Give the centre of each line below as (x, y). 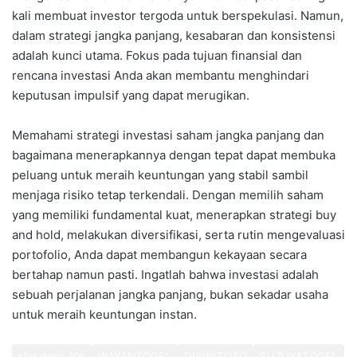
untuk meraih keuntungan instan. (104, 314)
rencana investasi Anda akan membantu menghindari (161, 75)
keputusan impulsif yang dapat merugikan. (131, 95)
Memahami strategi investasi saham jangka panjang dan (168, 135)
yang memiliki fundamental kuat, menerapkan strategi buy (174, 214)
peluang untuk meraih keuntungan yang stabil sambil (160, 175)
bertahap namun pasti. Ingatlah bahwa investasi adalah (165, 274)
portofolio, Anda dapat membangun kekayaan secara (159, 254)
